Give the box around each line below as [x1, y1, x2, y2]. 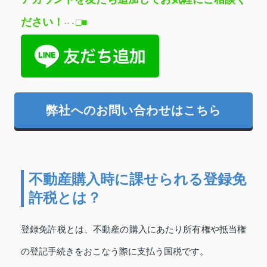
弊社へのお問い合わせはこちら [46, 103, 221, 117]
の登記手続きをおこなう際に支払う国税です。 [21, 246, 209, 256]
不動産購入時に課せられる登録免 [29, 170, 246, 187]
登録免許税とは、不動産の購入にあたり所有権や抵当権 [21, 224, 246, 234]
